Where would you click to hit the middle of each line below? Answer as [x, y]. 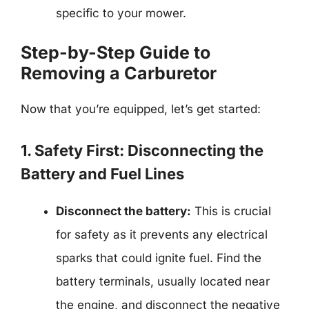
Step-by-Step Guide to [116, 52]
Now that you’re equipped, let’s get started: [141, 109]
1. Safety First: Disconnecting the [142, 150]
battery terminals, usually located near [163, 281]
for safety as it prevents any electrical [162, 234]
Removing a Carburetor [119, 73]
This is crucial [231, 211]
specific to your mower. [121, 13]
